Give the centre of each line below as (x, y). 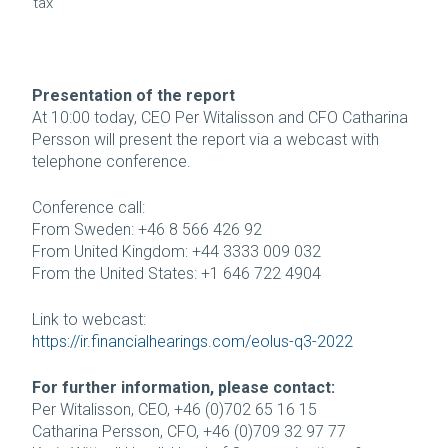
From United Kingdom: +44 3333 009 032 (176, 251)
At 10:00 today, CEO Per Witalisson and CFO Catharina (220, 117)
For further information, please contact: (183, 387)
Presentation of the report (133, 95)
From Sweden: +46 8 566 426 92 (147, 229)
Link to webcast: (91, 319)
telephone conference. (111, 161)
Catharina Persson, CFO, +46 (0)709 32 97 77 (189, 431)
